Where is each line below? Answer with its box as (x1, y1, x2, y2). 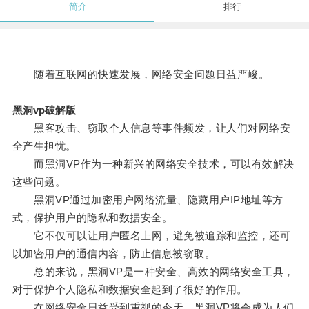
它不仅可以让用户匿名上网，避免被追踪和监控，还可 (12, 230, 291, 242)
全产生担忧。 (12, 140, 77, 152)
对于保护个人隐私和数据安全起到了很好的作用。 (12, 283, 248, 296)
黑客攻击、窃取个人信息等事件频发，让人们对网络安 (12, 122, 291, 134)
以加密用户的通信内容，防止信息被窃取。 (12, 248, 216, 260)
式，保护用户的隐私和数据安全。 (12, 212, 173, 224)
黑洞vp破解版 (12, 104, 76, 117)
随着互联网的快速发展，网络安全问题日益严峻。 (12, 68, 270, 81)
